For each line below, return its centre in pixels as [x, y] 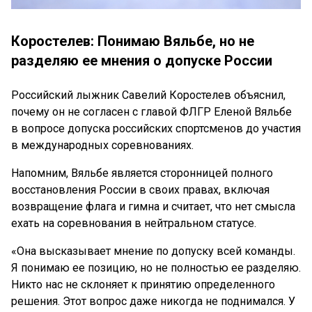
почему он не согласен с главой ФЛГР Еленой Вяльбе [151, 112]
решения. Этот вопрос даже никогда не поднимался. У [153, 301]
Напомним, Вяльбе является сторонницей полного [142, 173]
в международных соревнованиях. [102, 145]
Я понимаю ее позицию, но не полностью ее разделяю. [156, 268]
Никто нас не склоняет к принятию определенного [143, 284]
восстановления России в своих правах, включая [140, 190]
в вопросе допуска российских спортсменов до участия [156, 128]
